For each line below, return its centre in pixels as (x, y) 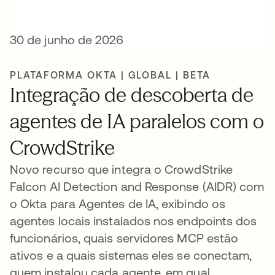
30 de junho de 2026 (67, 40)
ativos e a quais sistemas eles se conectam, (131, 255)
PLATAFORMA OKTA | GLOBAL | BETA (110, 75)
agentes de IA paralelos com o (137, 121)
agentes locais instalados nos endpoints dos (134, 221)
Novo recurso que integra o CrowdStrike (122, 169)
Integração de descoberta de (132, 95)
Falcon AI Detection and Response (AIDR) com (137, 186)
